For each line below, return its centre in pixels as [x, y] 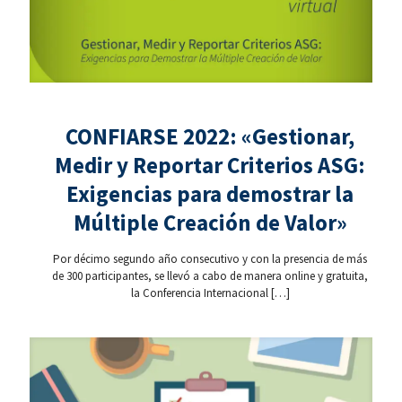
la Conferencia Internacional [199, 293]
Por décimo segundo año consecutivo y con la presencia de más [210, 258]
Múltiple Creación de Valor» [210, 222]
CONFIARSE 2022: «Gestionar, [210, 136]
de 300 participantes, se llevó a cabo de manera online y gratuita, [210, 275]
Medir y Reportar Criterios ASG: [210, 165]
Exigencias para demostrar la [210, 193]
